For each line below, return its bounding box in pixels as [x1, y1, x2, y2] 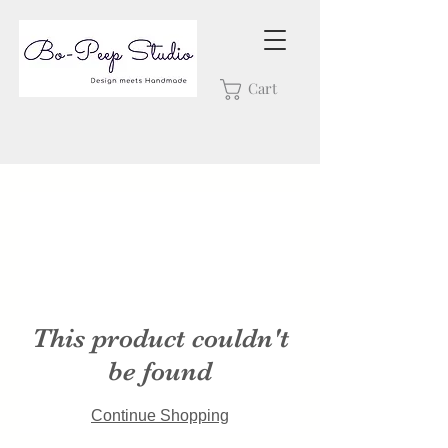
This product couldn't [31, 323, 289, 354]
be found [108, 356, 212, 387]
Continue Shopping [91, 407, 229, 424]
